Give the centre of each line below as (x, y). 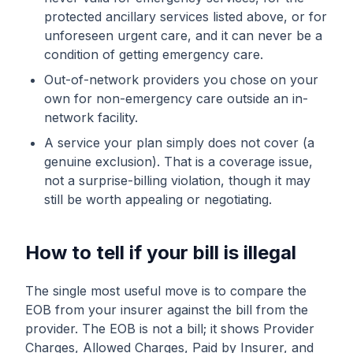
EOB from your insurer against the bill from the (167, 310)
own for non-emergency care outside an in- (176, 98)
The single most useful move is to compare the (166, 291)
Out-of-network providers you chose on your (181, 80)
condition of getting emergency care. (154, 54)
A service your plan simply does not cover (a (179, 143)
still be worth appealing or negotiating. (158, 199)
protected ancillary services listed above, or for (186, 17)
